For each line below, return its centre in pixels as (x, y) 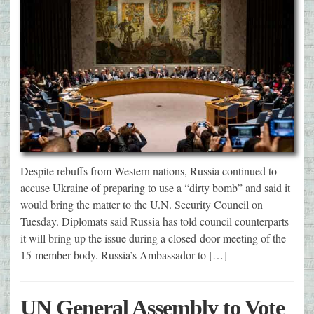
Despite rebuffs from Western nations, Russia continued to (149, 170)
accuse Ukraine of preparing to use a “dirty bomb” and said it (155, 187)
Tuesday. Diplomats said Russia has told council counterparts (155, 221)
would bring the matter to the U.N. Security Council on (142, 204)
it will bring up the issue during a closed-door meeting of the (153, 238)
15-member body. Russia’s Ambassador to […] (124, 254)
